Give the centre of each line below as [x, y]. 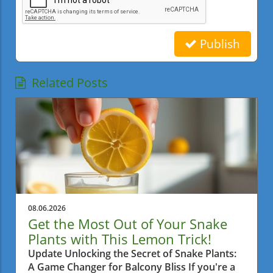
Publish [218, 44]
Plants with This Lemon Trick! [120, 239]
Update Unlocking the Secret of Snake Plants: [132, 253]
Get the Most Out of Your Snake [128, 223]
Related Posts [70, 82]
